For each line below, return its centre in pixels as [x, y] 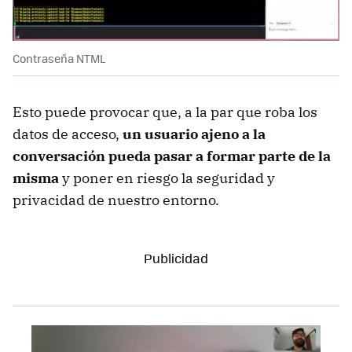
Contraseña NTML [59, 58]
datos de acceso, [68, 134]
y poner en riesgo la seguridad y [167, 178]
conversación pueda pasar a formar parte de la [172, 156]
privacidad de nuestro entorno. [116, 200]
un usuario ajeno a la [194, 134]
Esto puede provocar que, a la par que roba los [165, 112]
